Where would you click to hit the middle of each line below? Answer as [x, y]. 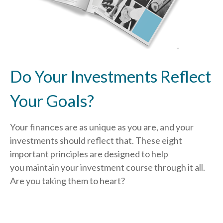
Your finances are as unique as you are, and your [102, 127]
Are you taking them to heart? [67, 181]
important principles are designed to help [89, 154]
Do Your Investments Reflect [111, 76]
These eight [159, 141]
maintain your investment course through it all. [115, 167]
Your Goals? [52, 101]
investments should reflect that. [73, 141]
